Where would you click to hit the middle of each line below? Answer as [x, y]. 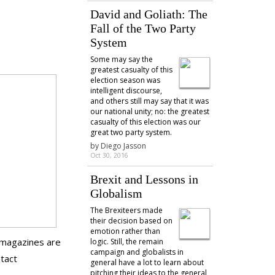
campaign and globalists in [137, 252]
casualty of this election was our [145, 122]
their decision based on [131, 221]
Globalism [116, 193]
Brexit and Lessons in [144, 179]
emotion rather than [125, 231]
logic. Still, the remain [126, 242]
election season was [125, 80]
